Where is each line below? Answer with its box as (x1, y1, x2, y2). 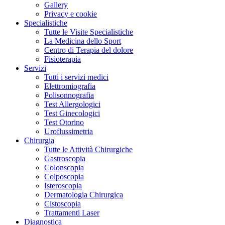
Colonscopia (44, 163, 84, 172)
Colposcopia (44, 172, 84, 181)
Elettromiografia (44, 82, 95, 90)
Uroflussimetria (44, 127, 93, 136)
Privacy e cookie (44, 10, 97, 18)
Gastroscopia (44, 154, 85, 163)
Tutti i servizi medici (44, 73, 108, 81)
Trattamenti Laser (44, 208, 99, 217)
